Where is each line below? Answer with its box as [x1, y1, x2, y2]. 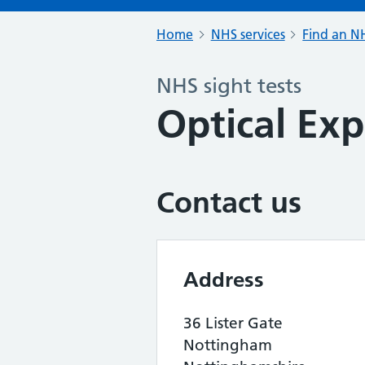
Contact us [156, 185, 301, 220]
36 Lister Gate [183, 314, 283, 332]
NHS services [210, 26, 285, 42]
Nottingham [183, 336, 272, 354]
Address [183, 266, 264, 292]
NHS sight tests [156, 73, 301, 99]
